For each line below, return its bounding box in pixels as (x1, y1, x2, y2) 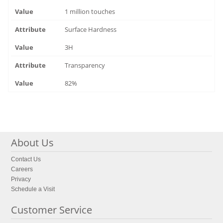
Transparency (65, 61, 106, 70)
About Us (11, 136, 54, 149)
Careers (11, 166, 33, 173)
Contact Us (11, 156, 41, 163)
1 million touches (65, 7, 115, 16)
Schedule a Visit (11, 186, 55, 193)
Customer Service (11, 203, 93, 217)
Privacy (11, 176, 31, 183)
